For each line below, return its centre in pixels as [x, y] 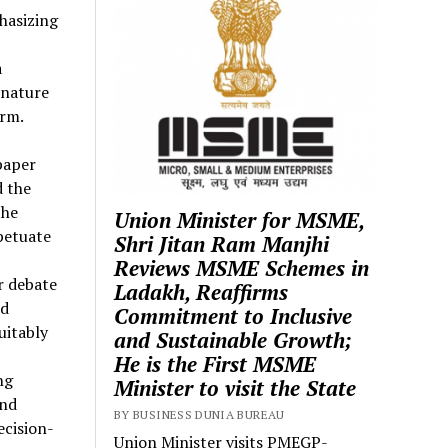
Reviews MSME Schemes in [242, 268]
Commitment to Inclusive [233, 316]
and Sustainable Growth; [233, 340]
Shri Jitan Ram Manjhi [222, 244]
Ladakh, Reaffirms [201, 292]
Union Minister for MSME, [239, 220]
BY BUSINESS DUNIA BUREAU [199, 415]
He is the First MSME [215, 364]
